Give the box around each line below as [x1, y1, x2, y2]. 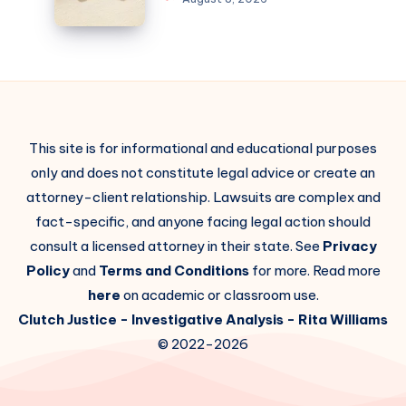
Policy [25, 262, 70, 279]
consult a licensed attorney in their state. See [29, 237, 323, 255]
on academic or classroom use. [120, 286, 319, 304]
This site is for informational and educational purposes [29, 140, 377, 157]
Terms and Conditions [98, 262, 249, 279]
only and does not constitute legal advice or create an [31, 164, 375, 181]
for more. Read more [248, 262, 381, 279]
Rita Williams [298, 311, 388, 328]
